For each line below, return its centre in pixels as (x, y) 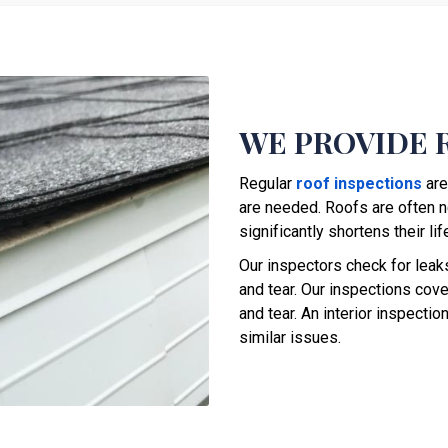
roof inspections (359, 183)
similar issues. (290, 337)
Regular (267, 183)
